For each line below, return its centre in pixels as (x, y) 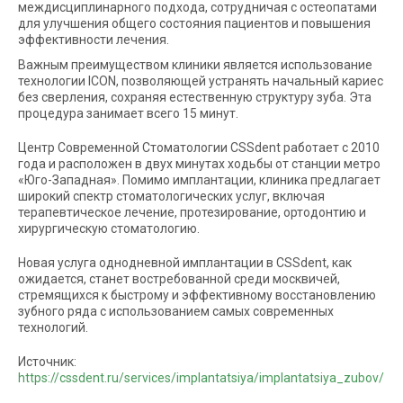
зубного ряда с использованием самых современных (176, 312)
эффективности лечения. (94, 40)
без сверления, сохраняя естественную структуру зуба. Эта (195, 98)
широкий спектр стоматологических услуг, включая (171, 197)
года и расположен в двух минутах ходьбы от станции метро (199, 164)
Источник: (47, 362)
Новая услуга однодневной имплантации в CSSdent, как (185, 263)
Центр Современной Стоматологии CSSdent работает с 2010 (199, 148)
